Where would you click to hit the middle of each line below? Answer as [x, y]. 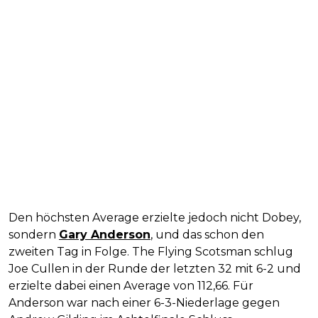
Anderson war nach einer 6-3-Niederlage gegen [144, 302]
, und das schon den [207, 234]
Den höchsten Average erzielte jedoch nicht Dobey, [155, 217]
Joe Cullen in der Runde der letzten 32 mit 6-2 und [155, 268]
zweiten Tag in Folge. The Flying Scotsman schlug [151, 251]
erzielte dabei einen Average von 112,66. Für [131, 285]
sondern [34, 234]
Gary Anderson [105, 234]
